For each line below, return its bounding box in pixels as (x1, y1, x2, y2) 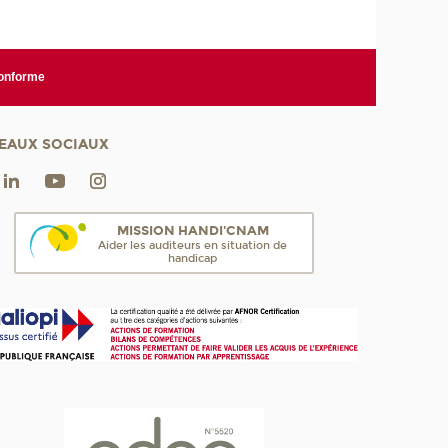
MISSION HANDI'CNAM (116, 221, 269, 239)
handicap (168, 251, 218, 265)
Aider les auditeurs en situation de (98, 238, 288, 252)
